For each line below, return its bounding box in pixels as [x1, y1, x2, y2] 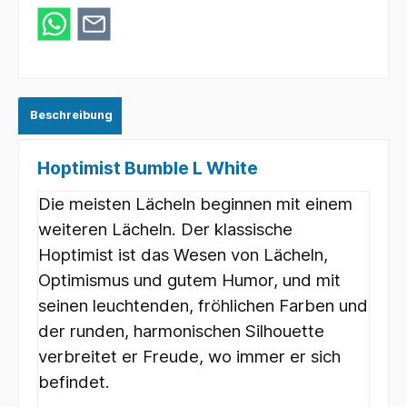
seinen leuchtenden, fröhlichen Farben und [38, 294, 368, 316]
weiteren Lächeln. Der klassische [38, 218, 293, 240]
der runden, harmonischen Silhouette [38, 320, 324, 342]
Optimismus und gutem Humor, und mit [38, 269, 341, 291]
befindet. [38, 371, 110, 392]
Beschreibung [30, 107, 113, 122]
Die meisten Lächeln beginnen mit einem [38, 193, 352, 214]
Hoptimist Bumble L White [37, 156, 258, 179]
